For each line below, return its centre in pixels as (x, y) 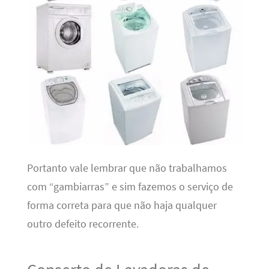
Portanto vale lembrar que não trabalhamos (127, 168)
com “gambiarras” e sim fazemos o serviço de (130, 186)
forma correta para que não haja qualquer (122, 205)
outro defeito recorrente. (83, 224)
